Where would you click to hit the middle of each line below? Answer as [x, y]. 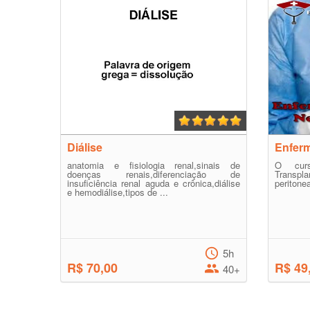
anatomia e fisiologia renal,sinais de [154, 165]
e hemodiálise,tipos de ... [118, 192]
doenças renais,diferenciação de [154, 174]
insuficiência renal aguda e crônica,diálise [154, 183]
